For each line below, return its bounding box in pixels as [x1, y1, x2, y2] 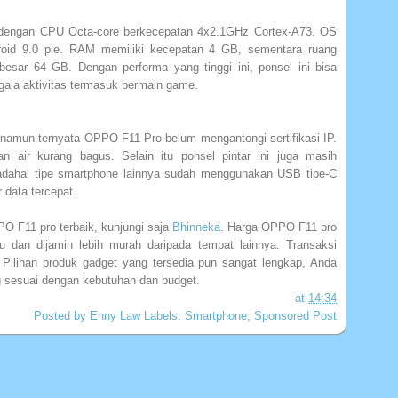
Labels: [144, 308, 185, 322]
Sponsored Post [254, 308, 337, 322]
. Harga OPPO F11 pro [220, 219, 337, 234]
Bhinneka [172, 219, 220, 234]
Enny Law [90, 308, 140, 322]
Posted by [34, 308, 90, 322]
